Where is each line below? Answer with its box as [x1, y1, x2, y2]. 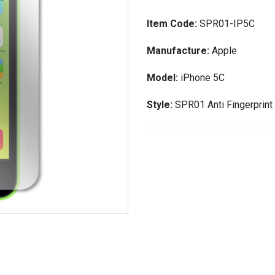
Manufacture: [147, 45, 212, 56]
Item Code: [147, 18, 199, 29]
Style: [147, 99, 175, 110]
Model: [147, 72, 180, 83]
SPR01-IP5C [199, 18, 255, 29]
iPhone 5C [180, 72, 225, 83]
